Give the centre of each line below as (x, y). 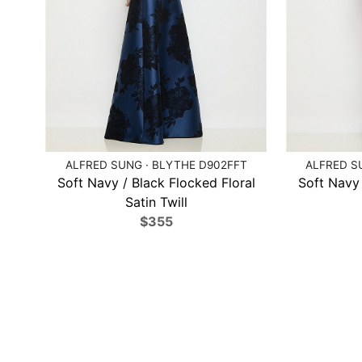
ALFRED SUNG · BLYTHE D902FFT (156, 164)
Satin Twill (156, 202)
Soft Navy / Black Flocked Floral (156, 182)
